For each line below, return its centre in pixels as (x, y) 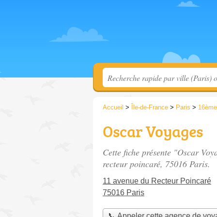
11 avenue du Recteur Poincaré (157, 181)
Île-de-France (150, 107)
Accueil (113, 107)
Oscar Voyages (153, 131)
